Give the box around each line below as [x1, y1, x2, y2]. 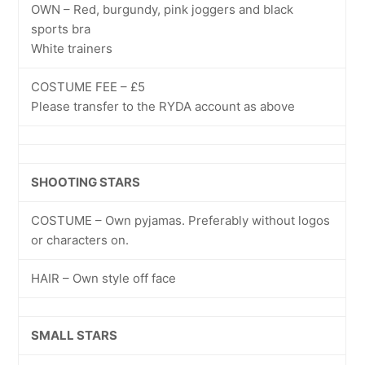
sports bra [31, 21, 91, 37]
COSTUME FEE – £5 [31, 79, 146, 95]
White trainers [31, 41, 113, 56]
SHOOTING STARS [31, 174, 141, 190]
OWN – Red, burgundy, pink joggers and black [31, 2, 294, 17]
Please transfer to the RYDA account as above [31, 99, 296, 114]
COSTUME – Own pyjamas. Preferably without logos [31, 213, 331, 228]
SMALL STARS [31, 328, 118, 343]
